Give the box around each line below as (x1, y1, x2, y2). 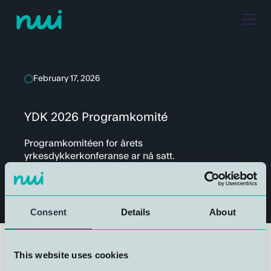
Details (120, 207, 151, 217)
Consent (30, 207, 67, 217)
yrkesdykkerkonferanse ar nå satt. (24, 151, 175, 161)
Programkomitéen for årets (24, 139, 143, 148)
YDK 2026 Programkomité (24, 111, 169, 123)
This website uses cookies (14, 250, 129, 260)
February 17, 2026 (33, 74, 100, 83)
